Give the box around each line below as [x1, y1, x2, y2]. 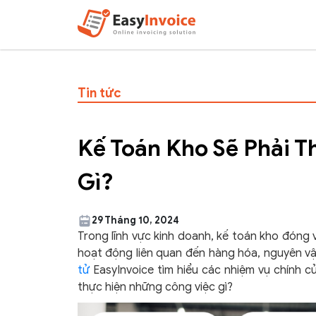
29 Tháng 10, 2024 [91, 214, 179, 226]
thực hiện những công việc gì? [77, 280, 233, 294]
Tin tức [77, 85, 121, 101]
